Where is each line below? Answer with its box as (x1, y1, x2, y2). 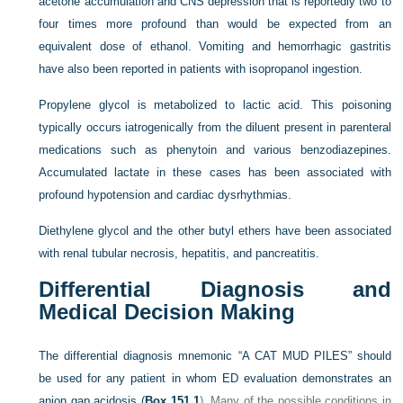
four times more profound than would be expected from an (39, 17, 391, 31)
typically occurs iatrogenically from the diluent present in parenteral (39, 121, 391, 135)
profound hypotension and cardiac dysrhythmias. (39, 188, 292, 202)
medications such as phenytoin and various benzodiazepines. (39, 143, 391, 157)
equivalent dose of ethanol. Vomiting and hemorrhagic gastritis (39, 40, 391, 54)
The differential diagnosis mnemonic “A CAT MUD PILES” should (39, 349, 391, 363)
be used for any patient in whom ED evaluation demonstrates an (39, 372, 391, 386)
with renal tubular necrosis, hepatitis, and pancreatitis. (39, 246, 320, 261)
